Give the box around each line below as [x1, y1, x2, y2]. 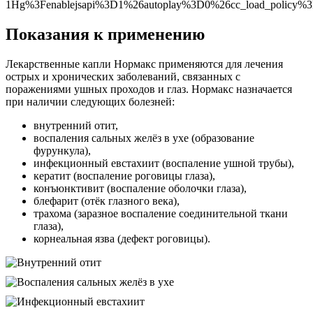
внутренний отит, [34, 119, 118, 132]
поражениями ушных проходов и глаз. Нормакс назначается [6, 83, 292, 96]
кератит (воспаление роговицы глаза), [34, 170, 215, 182]
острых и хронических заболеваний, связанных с [6, 71, 240, 83]
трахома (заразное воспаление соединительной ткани [34, 208, 288, 220]
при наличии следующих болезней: [6, 96, 175, 108]
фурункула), [34, 145, 91, 157]
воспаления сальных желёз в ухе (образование [34, 132, 254, 145]
